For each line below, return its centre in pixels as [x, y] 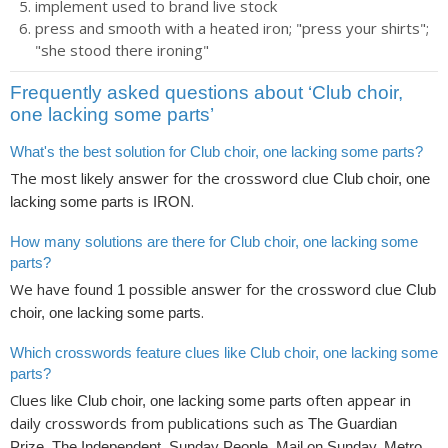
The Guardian [352, 424]
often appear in [356, 400]
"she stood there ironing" [122, 50]
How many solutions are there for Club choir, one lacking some [214, 241]
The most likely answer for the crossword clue [171, 178]
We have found [63, 289]
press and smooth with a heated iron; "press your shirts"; [232, 28]
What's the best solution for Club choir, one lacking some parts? [216, 151]
